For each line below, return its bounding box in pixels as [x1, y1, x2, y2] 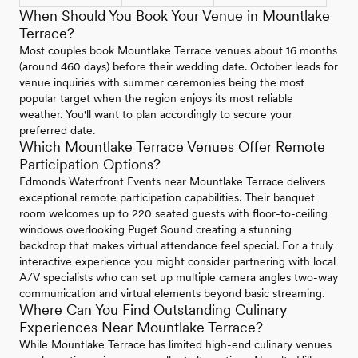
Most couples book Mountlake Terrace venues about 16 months [19, 44, 337, 58]
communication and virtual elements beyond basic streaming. [19, 287, 324, 300]
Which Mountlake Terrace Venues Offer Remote [19, 138, 325, 156]
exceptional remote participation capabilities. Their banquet [19, 191, 315, 205]
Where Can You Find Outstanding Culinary [19, 301, 287, 319]
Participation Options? [19, 156, 161, 173]
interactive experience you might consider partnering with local [19, 255, 336, 268]
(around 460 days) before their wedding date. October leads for [19, 60, 338, 74]
